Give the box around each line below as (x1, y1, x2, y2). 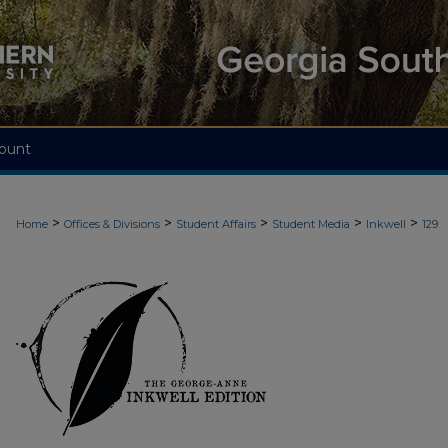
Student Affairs (176, 217, 256, 231)
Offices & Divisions (64, 217, 160, 231)
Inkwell (366, 217, 406, 231)
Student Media (272, 217, 350, 231)
